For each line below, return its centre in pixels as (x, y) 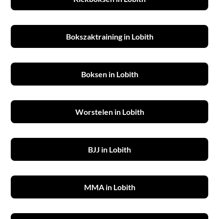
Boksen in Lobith (109, 74)
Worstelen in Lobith (109, 112)
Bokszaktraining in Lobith (109, 37)
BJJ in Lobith (109, 150)
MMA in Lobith (109, 187)
